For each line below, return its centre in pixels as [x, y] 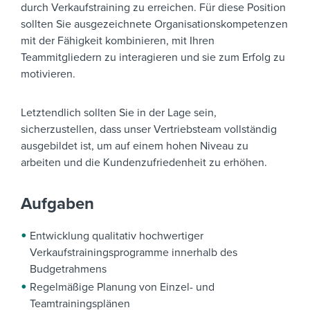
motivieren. [48, 74]
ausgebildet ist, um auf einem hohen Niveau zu [135, 146]
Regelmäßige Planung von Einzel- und [122, 288]
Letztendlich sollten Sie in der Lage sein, [119, 113]
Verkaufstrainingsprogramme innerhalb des [134, 253]
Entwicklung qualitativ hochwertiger [117, 236]
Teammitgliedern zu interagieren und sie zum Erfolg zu [153, 58]
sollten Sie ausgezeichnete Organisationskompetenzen [154, 25]
